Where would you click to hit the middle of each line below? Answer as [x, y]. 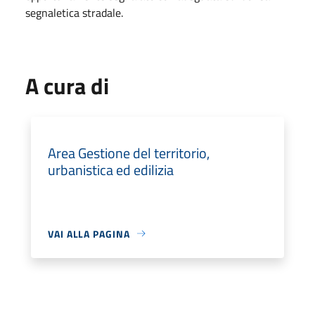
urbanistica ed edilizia [111, 169]
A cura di [67, 85]
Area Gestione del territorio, [129, 153]
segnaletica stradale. [74, 12]
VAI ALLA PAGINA [89, 233]
